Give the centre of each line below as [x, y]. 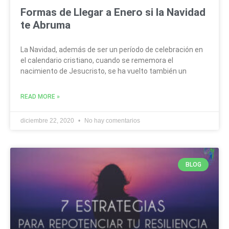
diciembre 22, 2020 [48, 120]
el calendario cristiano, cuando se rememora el [97, 60]
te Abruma [45, 25]
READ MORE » [40, 96]
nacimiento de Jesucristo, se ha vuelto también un [104, 71]
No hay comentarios [111, 120]
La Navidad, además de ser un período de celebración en [112, 49]
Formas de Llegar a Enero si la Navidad [113, 12]
